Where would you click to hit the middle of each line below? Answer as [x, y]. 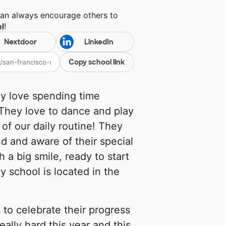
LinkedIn [99, 42]
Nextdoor [20, 42]
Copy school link [97, 62]
